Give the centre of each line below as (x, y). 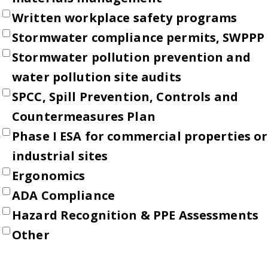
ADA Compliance (63, 196)
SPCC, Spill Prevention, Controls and (125, 97)
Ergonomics (49, 176)
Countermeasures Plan (84, 117)
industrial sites (60, 156)
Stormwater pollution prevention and (131, 57)
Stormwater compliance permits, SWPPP (138, 38)
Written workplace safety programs (125, 18)
